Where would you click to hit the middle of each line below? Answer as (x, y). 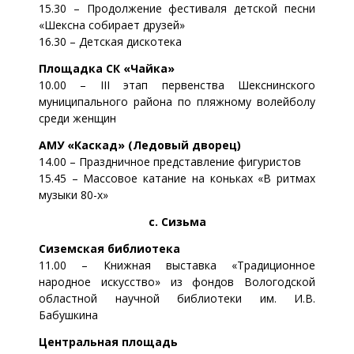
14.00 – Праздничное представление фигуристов (170, 161)
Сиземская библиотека (109, 248)
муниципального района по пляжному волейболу (177, 101)
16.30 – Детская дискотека (110, 41)
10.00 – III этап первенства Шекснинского (177, 85)
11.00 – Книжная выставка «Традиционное (177, 265)
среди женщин (77, 118)
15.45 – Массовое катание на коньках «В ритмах (177, 178)
